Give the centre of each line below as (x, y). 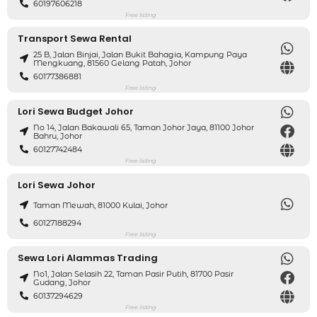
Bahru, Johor (58, 136)
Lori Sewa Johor (57, 185)
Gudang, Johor (62, 283)
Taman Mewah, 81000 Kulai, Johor (101, 206)
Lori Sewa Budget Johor (76, 111)
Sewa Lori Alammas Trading (88, 258)
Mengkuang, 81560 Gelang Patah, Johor (113, 63)
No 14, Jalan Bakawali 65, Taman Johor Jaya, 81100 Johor (144, 128)
